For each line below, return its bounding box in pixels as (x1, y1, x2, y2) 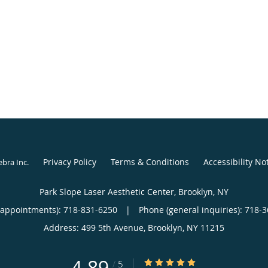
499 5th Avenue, (81, 221, 148, 233)
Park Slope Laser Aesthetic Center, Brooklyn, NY (39, 185, 229, 197)
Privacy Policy (42, 156, 96, 167)
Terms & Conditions (110, 156, 189, 167)
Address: (44, 221, 81, 233)
